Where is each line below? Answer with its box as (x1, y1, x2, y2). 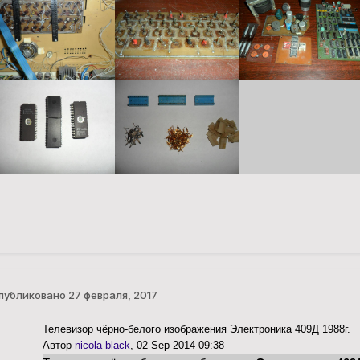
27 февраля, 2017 (67, 288, 157, 301)
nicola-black (74, 338, 130, 351)
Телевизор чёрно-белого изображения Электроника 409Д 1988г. (42, 322, 350, 335)
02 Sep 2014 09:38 (136, 338, 224, 351)
